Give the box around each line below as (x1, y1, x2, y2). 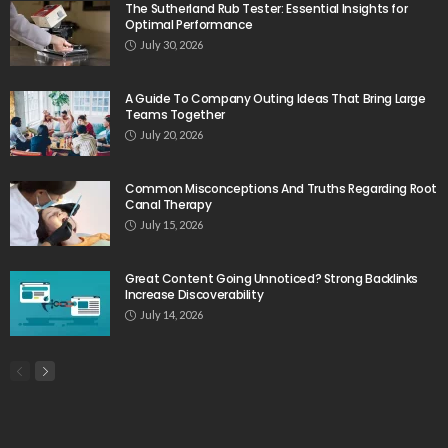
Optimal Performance (125, 16, 253, 34)
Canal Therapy (125, 196, 212, 214)
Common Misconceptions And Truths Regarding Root (125, 180, 438, 198)
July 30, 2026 (140, 38, 203, 52)
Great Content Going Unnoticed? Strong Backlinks (125, 270, 419, 288)
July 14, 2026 (140, 308, 203, 322)
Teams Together (125, 106, 225, 124)
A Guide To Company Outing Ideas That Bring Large (125, 90, 426, 108)
